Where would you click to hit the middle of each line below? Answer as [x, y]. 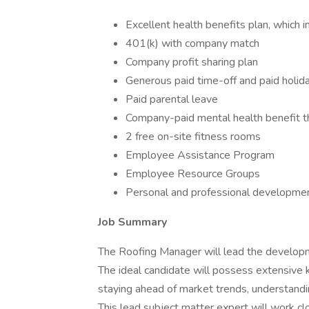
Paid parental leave [172, 99]
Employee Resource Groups [193, 174]
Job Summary [132, 222]
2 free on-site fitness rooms [193, 137]
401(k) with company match [192, 43]
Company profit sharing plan [192, 62]
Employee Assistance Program [200, 155]
